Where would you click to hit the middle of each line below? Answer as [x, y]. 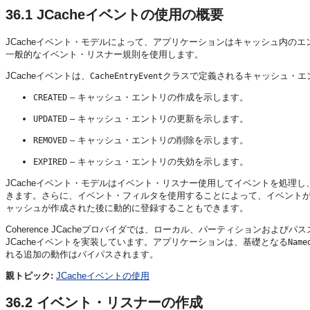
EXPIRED [50, 162]
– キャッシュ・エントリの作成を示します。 [158, 97]
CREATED [50, 97]
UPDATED [50, 119]
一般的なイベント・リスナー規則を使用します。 [104, 54]
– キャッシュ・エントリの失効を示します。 [158, 161]
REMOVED [50, 140]
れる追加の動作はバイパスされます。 [82, 254]
